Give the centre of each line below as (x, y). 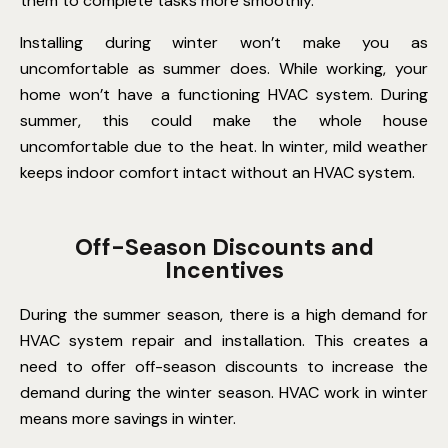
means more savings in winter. (128, 418)
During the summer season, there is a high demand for (224, 314)
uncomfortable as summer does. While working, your (224, 68)
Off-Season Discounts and (224, 246)
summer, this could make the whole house (224, 120)
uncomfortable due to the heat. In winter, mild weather (224, 146)
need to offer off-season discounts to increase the (224, 366)
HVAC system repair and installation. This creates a (224, 340)
